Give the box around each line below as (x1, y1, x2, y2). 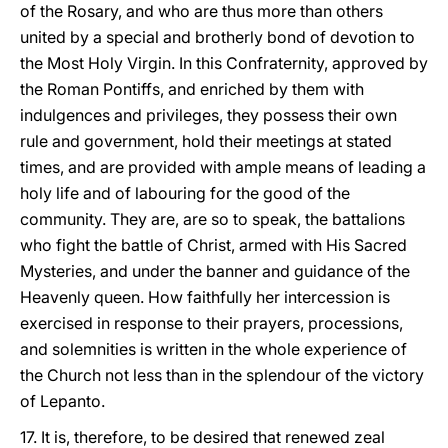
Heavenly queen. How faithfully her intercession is (20, 287, 390, 307)
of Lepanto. (20, 391, 105, 411)
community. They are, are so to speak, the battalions (20, 209, 405, 229)
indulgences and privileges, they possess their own (20, 105, 397, 125)
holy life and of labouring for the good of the (20, 183, 350, 203)
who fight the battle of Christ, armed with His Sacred (20, 235, 407, 255)
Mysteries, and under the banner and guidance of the (20, 261, 410, 281)
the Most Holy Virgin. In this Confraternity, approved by (20, 53, 428, 73)
